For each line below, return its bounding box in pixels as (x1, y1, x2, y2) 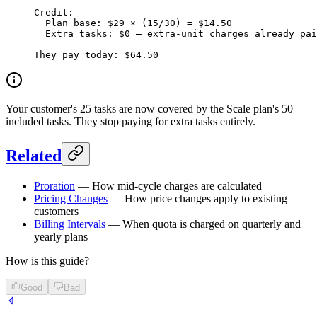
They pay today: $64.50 (34, 50, 158, 61)
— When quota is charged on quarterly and (105, 218, 301, 231)
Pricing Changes (34, 192, 108, 205)
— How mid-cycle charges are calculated (75, 180, 262, 192)
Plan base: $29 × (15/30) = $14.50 (34, 18, 232, 29)
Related (6, 146, 62, 166)
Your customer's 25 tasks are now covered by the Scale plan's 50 (6, 103, 293, 115)
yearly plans (34, 231, 88, 243)
